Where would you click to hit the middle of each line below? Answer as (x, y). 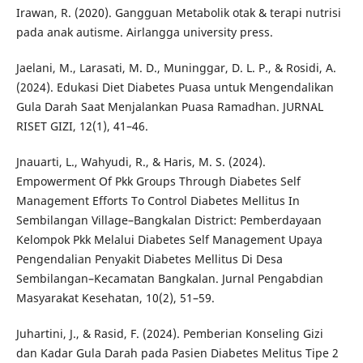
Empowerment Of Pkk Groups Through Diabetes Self (158, 181)
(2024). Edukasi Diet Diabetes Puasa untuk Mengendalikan (175, 88)
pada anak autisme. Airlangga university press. (144, 32)
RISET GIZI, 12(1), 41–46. (82, 126)
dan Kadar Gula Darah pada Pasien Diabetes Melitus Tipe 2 (177, 353)
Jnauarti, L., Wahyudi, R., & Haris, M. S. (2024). (141, 162)
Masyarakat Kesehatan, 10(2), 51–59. (115, 298)
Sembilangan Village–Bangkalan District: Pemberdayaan (169, 220)
